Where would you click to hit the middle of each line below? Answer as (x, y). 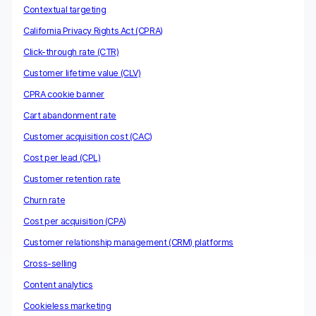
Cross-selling (50, 263)
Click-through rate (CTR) (71, 51)
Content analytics (58, 284)
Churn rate (44, 200)
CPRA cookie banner (64, 94)
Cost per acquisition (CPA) (75, 221)
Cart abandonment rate (70, 115)
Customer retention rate (72, 178)
